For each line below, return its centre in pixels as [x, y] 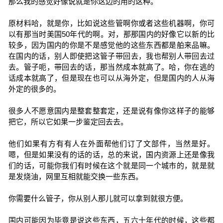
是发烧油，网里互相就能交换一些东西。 [75, 176]
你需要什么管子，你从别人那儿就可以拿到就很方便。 [98, 198]
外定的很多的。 [34, 89]
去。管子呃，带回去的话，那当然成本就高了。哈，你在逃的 [111, 67]
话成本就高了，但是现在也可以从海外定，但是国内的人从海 [111, 78]
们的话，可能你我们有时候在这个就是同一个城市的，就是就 [111, 166]
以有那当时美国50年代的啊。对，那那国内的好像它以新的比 [111, 34]
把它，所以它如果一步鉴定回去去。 [68, 122]
